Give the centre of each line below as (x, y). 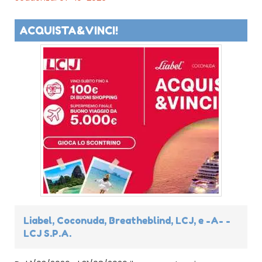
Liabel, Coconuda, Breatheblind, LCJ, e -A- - (127, 220)
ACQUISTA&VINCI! (69, 30)
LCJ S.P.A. (47, 233)
